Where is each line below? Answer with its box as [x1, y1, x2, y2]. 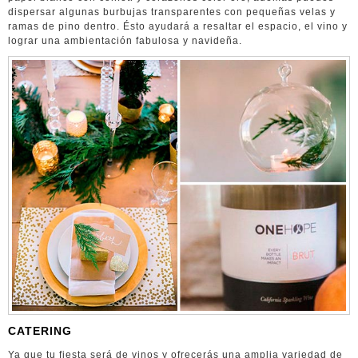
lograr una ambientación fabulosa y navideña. [8, 35, 242, 47]
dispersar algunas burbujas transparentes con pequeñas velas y [8, 6, 336, 18]
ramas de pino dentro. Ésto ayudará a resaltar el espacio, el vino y [8, 21, 348, 33]
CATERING [8, 324, 72, 337]
